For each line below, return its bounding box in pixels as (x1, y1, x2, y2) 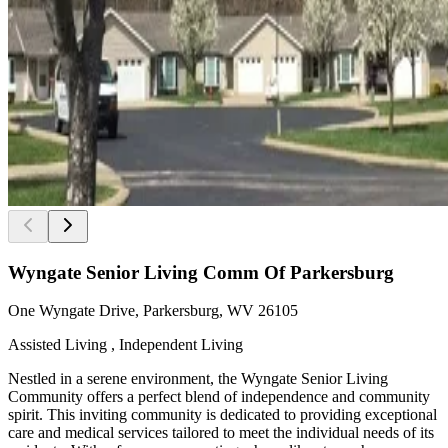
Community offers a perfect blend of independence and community (8, 388, 430, 406)
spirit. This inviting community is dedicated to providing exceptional (8, 406, 437, 424)
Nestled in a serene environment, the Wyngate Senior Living (8, 370, 388, 388)
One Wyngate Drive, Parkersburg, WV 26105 (8, 302, 298, 320)
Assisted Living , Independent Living (8, 336, 243, 354)
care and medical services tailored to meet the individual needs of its (8, 424, 434, 442)
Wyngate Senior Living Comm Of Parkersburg (8, 261, 394, 283)
